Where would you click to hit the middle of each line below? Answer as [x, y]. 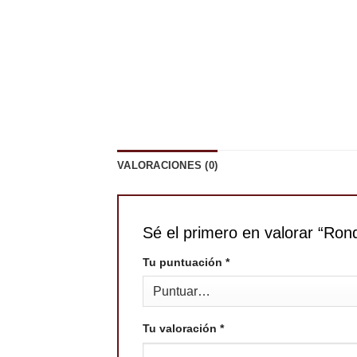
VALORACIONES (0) [168, 165]
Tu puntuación [184, 262]
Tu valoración [181, 328]
